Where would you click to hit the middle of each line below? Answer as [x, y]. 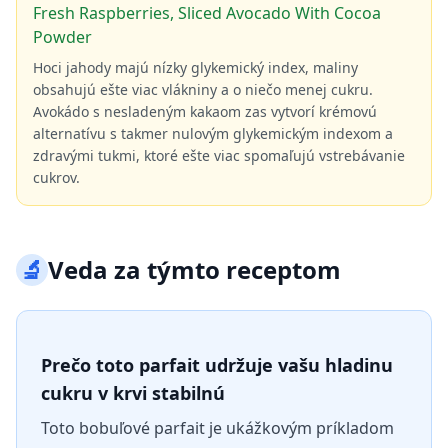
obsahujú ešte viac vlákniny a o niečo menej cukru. [203, 89]
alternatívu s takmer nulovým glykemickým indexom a [213, 133]
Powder [62, 37]
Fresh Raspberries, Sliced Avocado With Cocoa [207, 13]
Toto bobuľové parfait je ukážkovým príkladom [217, 428]
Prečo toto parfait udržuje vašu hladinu [217, 365]
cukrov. [56, 177]
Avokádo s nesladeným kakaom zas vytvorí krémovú [205, 111]
